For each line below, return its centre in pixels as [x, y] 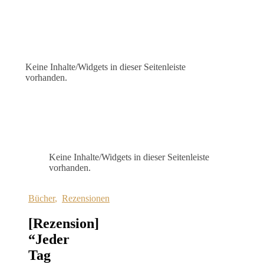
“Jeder [49, 239]
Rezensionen [86, 198]
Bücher [42, 198]
